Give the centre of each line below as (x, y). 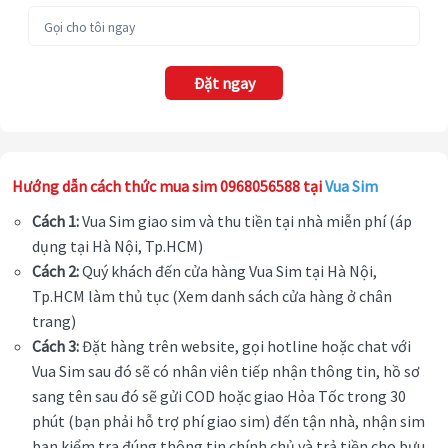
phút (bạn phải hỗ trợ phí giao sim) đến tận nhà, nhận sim (228, 421)
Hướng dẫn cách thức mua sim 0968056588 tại (168, 186)
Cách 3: (55, 346)
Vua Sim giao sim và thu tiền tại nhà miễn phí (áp (245, 221)
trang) (54, 321)
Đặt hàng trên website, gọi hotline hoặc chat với (245, 346)
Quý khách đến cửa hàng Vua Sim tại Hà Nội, (228, 271)
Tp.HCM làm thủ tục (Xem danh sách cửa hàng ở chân (212, 296)
